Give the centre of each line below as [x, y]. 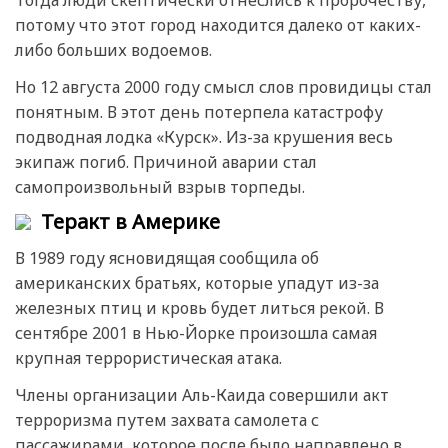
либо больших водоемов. [113, 50]
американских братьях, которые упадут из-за [197, 283]
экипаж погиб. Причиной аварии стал [166, 162]
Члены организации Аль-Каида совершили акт [202, 395]
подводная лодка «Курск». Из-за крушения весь [204, 137]
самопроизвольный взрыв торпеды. [160, 187]
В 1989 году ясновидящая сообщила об [167, 258]
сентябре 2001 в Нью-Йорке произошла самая [196, 333]
